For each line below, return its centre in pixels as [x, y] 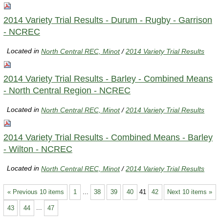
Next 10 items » [190, 192]
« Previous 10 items [35, 192]
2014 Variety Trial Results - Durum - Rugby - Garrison [108, 20]
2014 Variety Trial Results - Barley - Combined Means [108, 78]
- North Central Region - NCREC [67, 90]
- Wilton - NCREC [38, 149]
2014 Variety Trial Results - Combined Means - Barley [108, 137]
